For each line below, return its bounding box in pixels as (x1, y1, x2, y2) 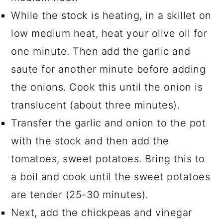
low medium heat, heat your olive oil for (11, 27, 208, 39)
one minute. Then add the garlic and (11, 45, 191, 57)
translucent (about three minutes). (11, 99, 180, 111)
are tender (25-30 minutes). (11, 188, 148, 201)
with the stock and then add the (11, 134, 169, 147)
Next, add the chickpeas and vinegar (11, 206, 192, 219)
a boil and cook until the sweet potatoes (11, 170, 211, 183)
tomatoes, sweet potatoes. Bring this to (11, 152, 205, 165)
